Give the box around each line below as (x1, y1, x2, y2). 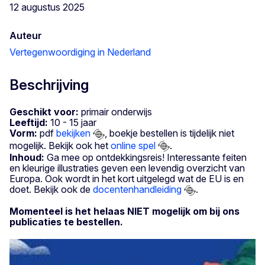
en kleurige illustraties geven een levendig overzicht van (9, 162, 245, 174)
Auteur (9, 29, 42, 41)
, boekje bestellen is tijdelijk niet (105, 127, 234, 139)
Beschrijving (9, 76, 89, 93)
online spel (111, 139, 156, 151)
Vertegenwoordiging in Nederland (9, 46, 151, 58)
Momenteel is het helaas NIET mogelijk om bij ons (9, 205, 240, 217)
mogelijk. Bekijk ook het (9, 139, 111, 151)
